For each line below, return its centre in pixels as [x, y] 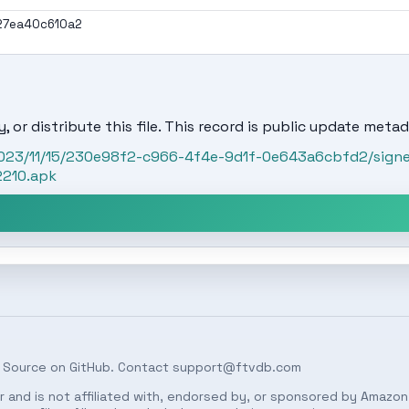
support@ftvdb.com [237, 367]
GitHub [90, 367]
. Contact [142, 367]
